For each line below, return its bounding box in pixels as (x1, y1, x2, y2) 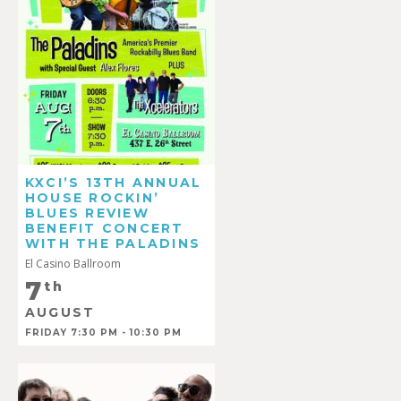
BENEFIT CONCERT (25, 219, 184, 236)
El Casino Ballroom (25, 255, 121, 271)
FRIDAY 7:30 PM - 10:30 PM (25, 327, 182, 339)
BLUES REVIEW (25, 204, 149, 221)
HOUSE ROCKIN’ (25, 189, 160, 206)
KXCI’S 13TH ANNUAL (25, 174, 202, 191)
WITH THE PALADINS (25, 235, 201, 252)
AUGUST (25, 304, 96, 321)
